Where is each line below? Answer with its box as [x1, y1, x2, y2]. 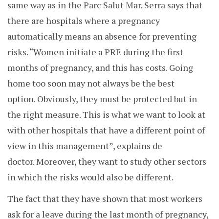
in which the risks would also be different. [7, 171, 174, 183]
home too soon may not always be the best [7, 77, 175, 89]
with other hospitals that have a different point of [7, 124, 205, 136]
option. [7, 93, 37, 105]
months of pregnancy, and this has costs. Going [7, 62, 193, 74]
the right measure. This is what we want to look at [7, 109, 205, 121]
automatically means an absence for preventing [7, 30, 197, 43]
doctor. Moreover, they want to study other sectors [7, 155, 206, 168]
